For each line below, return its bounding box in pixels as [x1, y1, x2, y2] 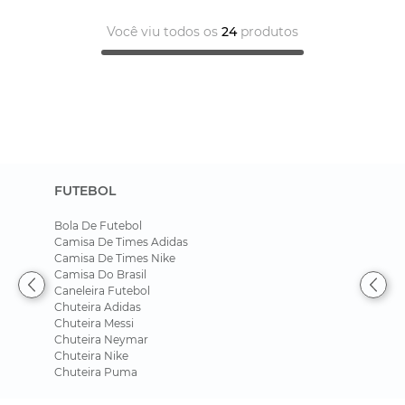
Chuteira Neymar [54, 332, 148, 346]
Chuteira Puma [54, 364, 137, 379]
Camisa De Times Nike [54, 250, 175, 265]
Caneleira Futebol [54, 283, 150, 297]
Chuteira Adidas [54, 299, 141, 314]
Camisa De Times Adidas [54, 234, 188, 249]
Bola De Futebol [54, 218, 142, 232]
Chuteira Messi [54, 316, 134, 330]
